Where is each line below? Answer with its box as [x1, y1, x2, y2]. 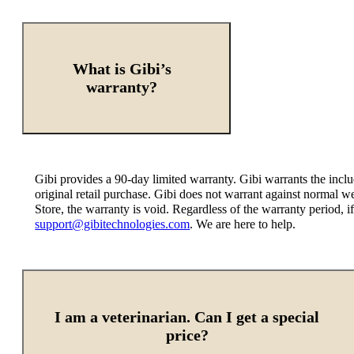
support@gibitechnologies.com [35, 217, 190, 232]
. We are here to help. [190, 217, 296, 232]
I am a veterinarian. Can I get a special [55, 307, 195, 326]
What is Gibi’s [72, 60, 171, 78]
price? [165, 326, 209, 344]
